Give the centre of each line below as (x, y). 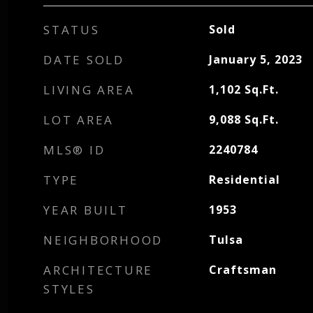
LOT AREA (79, 120)
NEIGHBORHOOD (103, 240)
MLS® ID (74, 150)
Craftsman (242, 270)
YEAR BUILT (86, 210)
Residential (244, 180)
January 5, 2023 (255, 59)
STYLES (69, 289)
